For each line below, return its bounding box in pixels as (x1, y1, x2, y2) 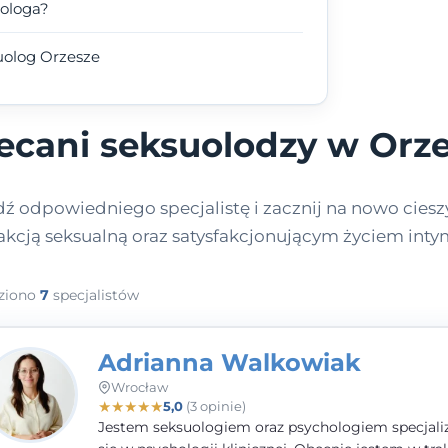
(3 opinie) (182, 398, 246, 415)
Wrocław (110, 379, 168, 396)
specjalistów (49, 285, 139, 304)
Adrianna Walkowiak (97, 348, 361, 378)
